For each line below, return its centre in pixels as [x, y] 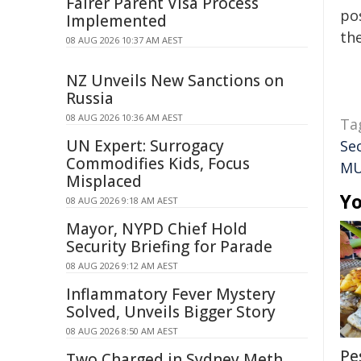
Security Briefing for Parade [169, 247]
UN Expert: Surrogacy [145, 146]
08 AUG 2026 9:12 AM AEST [122, 266]
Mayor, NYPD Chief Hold [157, 229]
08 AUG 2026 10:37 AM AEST [124, 40]
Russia [90, 98]
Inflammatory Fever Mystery [171, 294]
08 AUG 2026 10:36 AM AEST [124, 117]
